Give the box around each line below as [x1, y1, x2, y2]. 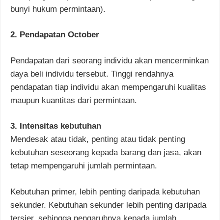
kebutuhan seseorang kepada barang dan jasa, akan [10, 148, 201, 158]
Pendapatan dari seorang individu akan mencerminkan [10, 55, 209, 65]
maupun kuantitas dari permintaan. [10, 95, 137, 105]
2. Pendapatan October [10, 30, 99, 40]
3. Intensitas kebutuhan [10, 121, 101, 131]
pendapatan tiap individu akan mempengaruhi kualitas [10, 82, 206, 92]
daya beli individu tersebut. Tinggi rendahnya [10, 69, 173, 79]
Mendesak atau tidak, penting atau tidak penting [10, 135, 185, 144]
